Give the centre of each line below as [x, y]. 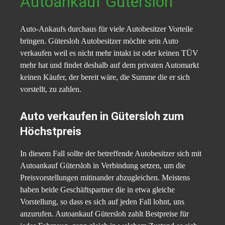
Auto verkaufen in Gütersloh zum [102, 116]
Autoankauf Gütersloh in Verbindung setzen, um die [103, 165]
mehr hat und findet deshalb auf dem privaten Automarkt [109, 65]
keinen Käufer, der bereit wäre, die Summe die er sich [105, 77]
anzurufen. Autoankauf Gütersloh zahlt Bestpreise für [104, 213]
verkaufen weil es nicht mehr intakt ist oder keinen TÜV [109, 53]
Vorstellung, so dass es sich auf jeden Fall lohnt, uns [102, 201]
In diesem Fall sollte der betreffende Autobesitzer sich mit [111, 153]
